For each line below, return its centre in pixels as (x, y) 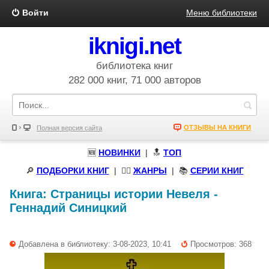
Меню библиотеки (222, 13)
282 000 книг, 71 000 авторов (134, 80)
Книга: (30, 194)
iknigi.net (134, 46)
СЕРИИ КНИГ (217, 171)
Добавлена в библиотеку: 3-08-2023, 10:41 (95, 244)
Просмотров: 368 (221, 244)
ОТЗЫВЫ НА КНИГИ (217, 127)
